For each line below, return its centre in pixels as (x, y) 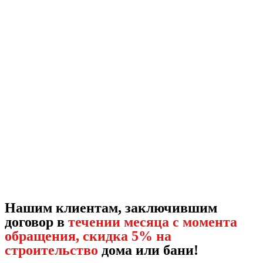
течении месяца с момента (153, 222)
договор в (36, 222)
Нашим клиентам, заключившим (111, 208)
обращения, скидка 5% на (88, 236)
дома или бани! (148, 250)
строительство (51, 250)
